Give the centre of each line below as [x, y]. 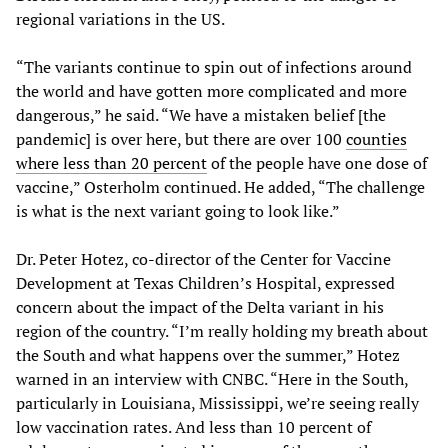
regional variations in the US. [120, 19]
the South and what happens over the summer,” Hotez [208, 355]
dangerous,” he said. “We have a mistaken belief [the [201, 115]
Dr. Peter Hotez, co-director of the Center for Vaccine [203, 259]
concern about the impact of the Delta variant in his [200, 307]
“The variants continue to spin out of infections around [214, 67]
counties [376, 139]
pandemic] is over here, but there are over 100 [181, 139]
